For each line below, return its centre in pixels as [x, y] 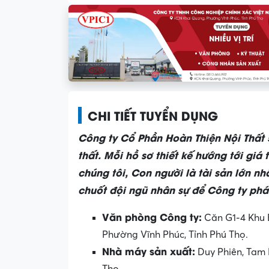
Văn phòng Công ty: [152, 216]
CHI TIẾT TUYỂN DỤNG [153, 115]
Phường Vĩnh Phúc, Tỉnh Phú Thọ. [175, 234]
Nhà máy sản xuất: [149, 250]
